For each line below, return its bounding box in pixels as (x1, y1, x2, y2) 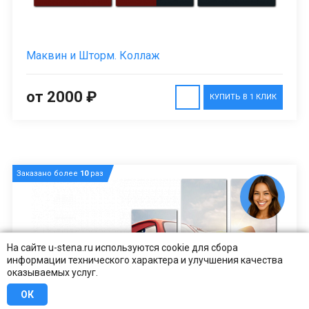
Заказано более (17, 169, 80, 179)
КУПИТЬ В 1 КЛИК (210, 92, 277, 102)
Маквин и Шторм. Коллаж (26, 49, 160, 63)
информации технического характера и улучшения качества (7, 255, 283, 266)
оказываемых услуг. (7, 267, 98, 278)
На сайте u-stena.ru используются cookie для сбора (7, 242, 238, 253)
